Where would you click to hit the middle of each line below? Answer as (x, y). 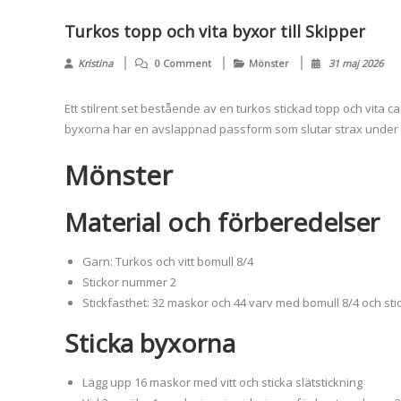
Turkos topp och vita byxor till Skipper (215, 31)
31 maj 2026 (356, 63)
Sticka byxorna (150, 343)
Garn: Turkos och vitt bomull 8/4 (168, 261)
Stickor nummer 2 (129, 282)
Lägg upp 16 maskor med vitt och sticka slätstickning (222, 382)
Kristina (95, 63)
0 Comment (183, 63)
